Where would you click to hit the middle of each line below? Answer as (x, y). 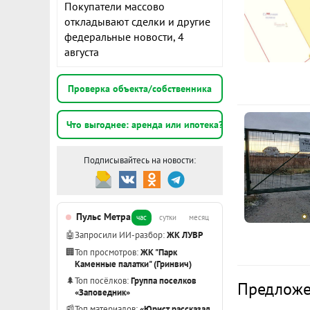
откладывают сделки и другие (137, 21)
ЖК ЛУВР (185, 235)
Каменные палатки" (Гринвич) (133, 264)
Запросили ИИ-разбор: (121, 235)
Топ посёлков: (103, 280)
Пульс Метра (103, 217)
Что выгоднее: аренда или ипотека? (144, 124)
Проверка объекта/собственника (140, 88)
